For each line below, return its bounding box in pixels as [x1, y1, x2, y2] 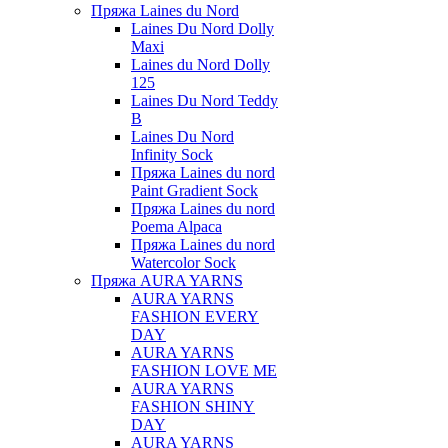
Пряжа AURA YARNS [91, 272, 243, 289]
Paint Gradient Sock [131, 182, 258, 199]
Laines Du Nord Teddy [131, 92, 278, 109]
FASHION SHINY [131, 398, 255, 415]
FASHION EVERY [131, 308, 259, 325]
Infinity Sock [131, 146, 213, 163]
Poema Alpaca [131, 218, 222, 235]
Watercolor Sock [131, 254, 236, 271]
